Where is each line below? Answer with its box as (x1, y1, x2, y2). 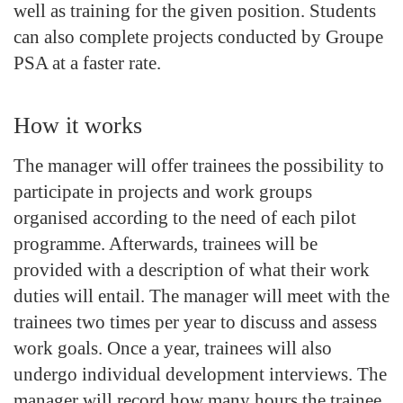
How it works (13, 112, 142, 139)
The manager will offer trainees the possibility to (13, 154, 384, 176)
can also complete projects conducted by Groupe (13, 25, 383, 48)
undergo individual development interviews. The (13, 363, 387, 385)
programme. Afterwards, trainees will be (13, 232, 318, 255)
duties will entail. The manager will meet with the (13, 284, 390, 307)
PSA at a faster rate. (13, 51, 161, 74)
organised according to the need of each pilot (13, 206, 356, 228)
